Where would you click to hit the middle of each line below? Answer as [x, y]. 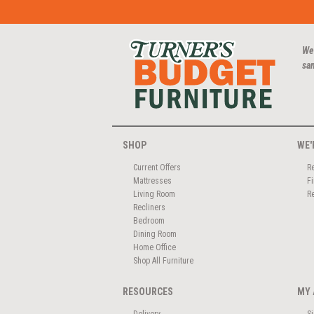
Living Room [154, 194]
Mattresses [152, 180]
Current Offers [157, 167]
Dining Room [155, 234]
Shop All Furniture [163, 260]
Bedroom [149, 220]
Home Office [154, 247]
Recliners [149, 207]
